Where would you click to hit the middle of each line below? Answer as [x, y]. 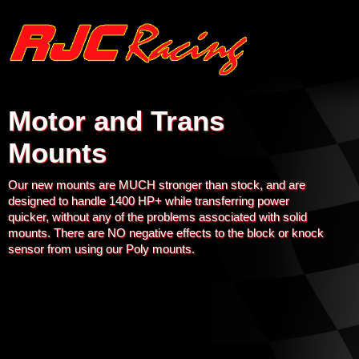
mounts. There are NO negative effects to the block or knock [166, 233]
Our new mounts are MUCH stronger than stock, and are [157, 185]
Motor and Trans [116, 121]
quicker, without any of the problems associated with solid [157, 217]
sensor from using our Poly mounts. [101, 249]
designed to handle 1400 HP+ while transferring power [149, 201]
